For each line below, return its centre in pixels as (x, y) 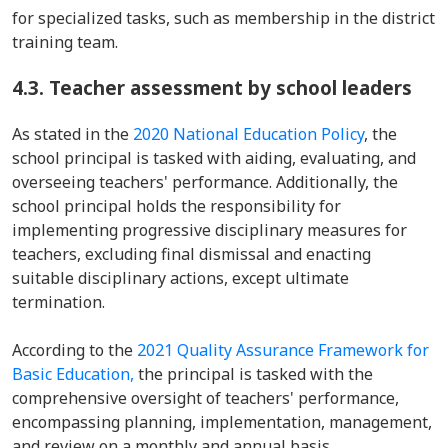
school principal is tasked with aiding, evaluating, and (214, 158)
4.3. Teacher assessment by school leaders (212, 87)
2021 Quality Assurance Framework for (283, 350)
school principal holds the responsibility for (176, 206)
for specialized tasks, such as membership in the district (223, 18)
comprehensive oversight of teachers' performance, (205, 398)
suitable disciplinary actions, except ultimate (180, 278)
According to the (74, 350)
